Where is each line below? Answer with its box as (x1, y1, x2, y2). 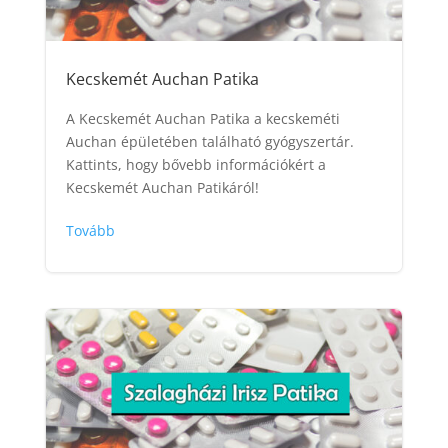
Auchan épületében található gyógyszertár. (65, 132, 354, 152)
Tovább (65, 221, 115, 241)
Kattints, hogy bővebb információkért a (65, 155, 326, 175)
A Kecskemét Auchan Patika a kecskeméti (65, 109, 340, 129)
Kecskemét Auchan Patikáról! (65, 178, 259, 198)
